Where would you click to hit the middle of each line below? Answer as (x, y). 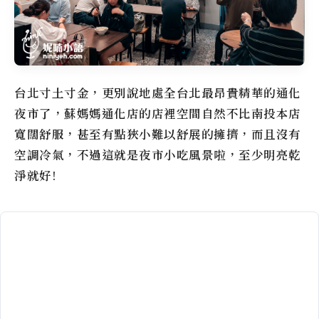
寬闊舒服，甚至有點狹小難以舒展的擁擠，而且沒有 (158, 134)
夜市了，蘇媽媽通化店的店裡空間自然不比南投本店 (158, 113)
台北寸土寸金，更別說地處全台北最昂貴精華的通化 (158, 93)
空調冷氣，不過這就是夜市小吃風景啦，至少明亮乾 (158, 155)
